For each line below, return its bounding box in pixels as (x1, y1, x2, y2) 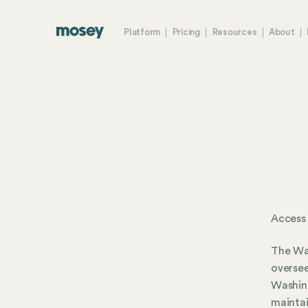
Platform (124, 27, 161, 37)
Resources (212, 27, 257, 37)
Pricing (172, 27, 200, 37)
